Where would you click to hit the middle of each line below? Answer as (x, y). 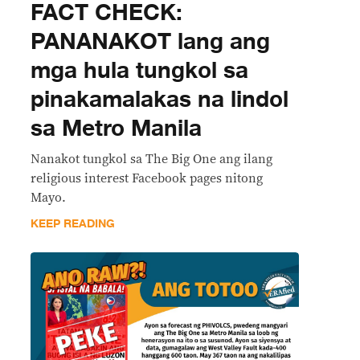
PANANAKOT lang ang (150, 42)
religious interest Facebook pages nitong (147, 178)
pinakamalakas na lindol (160, 100)
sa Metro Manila (116, 129)
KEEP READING (73, 224)
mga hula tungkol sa (139, 71)
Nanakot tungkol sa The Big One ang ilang (151, 159)
